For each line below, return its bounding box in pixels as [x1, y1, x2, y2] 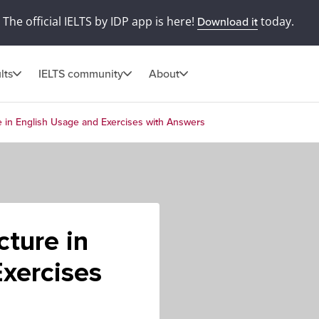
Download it [197, 15, 258, 29]
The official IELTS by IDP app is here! [2, 14, 197, 29]
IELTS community [38, 66, 123, 81]
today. [257, 14, 294, 29]
